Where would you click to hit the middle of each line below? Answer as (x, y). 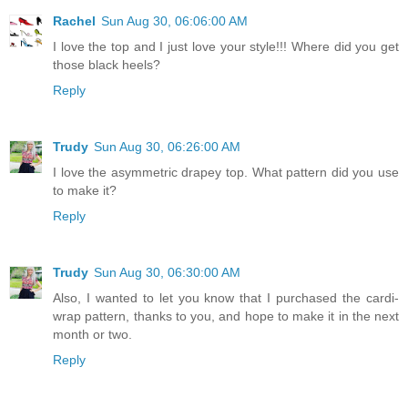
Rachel (74, 20)
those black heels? (107, 64)
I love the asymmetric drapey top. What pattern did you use (226, 172)
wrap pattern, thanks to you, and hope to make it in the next (226, 316)
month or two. (92, 334)
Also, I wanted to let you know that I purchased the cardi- (226, 297)
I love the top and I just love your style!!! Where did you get (226, 46)
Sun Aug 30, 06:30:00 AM (167, 272)
